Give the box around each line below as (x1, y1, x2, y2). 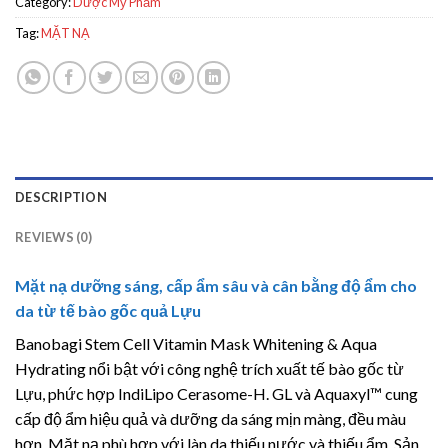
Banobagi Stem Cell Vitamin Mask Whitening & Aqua (15, 334, 377, 354)
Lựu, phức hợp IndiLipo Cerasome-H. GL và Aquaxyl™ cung (15, 384, 418, 404)
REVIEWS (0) (15, 229, 92, 246)
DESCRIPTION (15, 189, 107, 206)
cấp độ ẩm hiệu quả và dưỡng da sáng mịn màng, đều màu (15, 409, 406, 429)
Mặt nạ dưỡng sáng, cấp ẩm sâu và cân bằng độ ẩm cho (15, 276, 417, 296)
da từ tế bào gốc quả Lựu (15, 301, 201, 321)
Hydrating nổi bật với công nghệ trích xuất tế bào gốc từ (15, 359, 404, 379)
